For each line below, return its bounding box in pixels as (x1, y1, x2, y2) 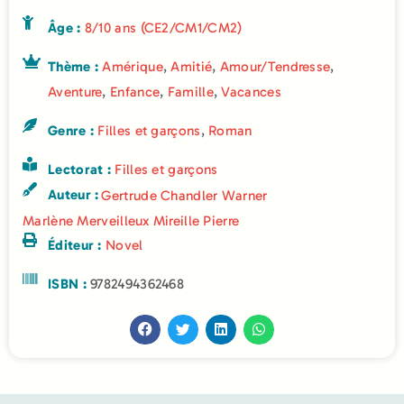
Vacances (221, 83, 281, 100)
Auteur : (48, 186, 99, 203)
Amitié (170, 58, 213, 75)
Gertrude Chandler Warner (101, 187, 268, 204)
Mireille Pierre (152, 212, 240, 229)
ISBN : (48, 275, 91, 292)
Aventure (48, 83, 103, 100)
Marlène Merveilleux (23, 212, 150, 229)
